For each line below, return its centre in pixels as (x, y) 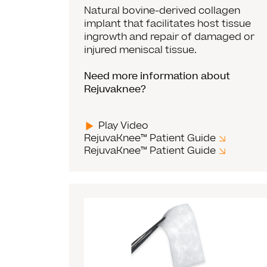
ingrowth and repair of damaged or (170, 37)
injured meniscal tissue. (141, 50)
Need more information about (157, 76)
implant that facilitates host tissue (168, 24)
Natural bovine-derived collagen (162, 10)
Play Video (124, 125)
